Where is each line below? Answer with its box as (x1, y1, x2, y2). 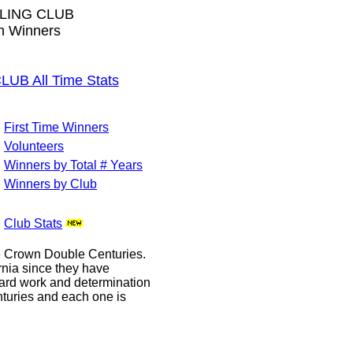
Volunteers (4, 139, 64, 153)
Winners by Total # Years (4, 158, 143, 172)
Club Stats (4, 217, 62, 230)
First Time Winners (4, 121, 109, 134)
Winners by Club (4, 177, 97, 191)
